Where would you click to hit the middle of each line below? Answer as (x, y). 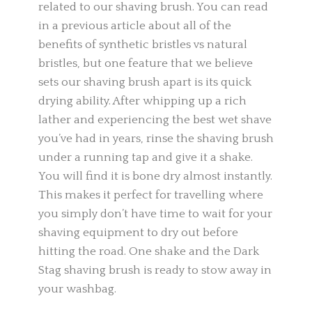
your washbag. (77, 289)
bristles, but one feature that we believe (146, 64)
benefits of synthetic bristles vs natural (143, 45)
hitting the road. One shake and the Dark (149, 252)
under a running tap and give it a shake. (146, 158)
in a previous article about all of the (135, 26)
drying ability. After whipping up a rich (142, 101)
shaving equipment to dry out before (138, 233)
